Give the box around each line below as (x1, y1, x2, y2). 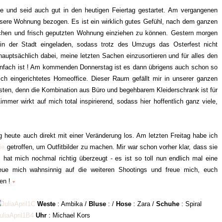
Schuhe (156, 200, 181, 208)
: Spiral (181, 200, 202, 208)
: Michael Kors (47, 212, 90, 219)
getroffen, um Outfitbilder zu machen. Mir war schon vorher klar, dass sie (4, 143, 218, 151)
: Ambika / (55, 200, 89, 208)
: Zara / (131, 200, 156, 208)
